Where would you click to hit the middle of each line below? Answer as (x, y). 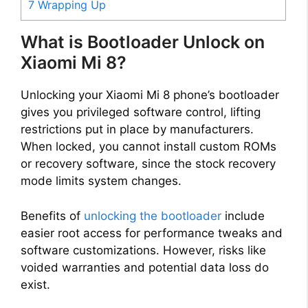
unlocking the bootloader (153, 216)
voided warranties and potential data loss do (145, 267)
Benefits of (52, 216)
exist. (35, 284)
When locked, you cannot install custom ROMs (148, 147)
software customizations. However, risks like (143, 250)
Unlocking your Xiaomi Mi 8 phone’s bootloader (150, 95)
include (243, 216)
